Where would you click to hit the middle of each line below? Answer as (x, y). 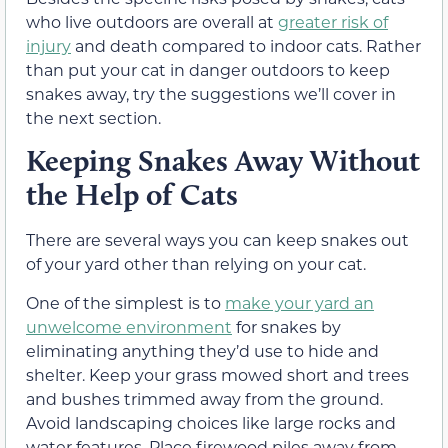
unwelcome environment (129, 326)
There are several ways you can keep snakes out (217, 240)
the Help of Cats (132, 195)
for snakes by (286, 326)
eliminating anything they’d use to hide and (202, 350)
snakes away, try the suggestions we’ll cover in (211, 93)
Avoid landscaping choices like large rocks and (211, 422)
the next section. (93, 117)
